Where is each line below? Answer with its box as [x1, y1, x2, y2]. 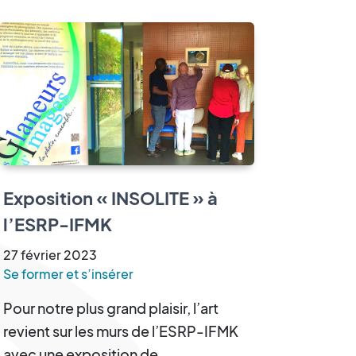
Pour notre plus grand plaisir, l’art [3, 298, 219, 317]
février [21, 246, 61, 263]
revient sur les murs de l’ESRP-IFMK [3, 321, 238, 340]
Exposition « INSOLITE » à [3, 186, 218, 209]
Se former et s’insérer [3, 265, 133, 282]
